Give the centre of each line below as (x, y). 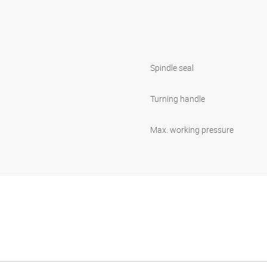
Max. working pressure (192, 129)
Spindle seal (172, 67)
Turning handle (178, 98)
